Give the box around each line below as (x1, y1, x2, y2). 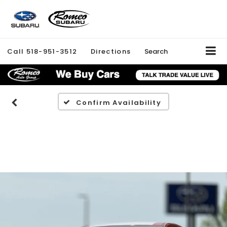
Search (144, 46, 168, 56)
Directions (91, 46, 131, 56)
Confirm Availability (76, 98, 162, 108)
